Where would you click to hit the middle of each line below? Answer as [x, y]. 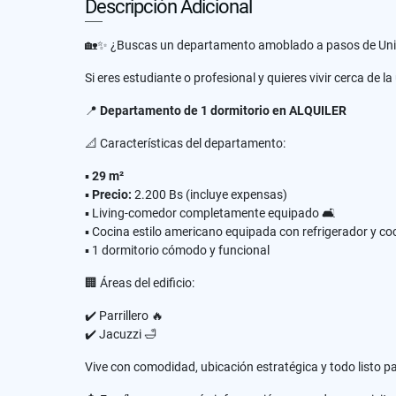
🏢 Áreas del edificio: [140, 283]
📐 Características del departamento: [185, 143]
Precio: [112, 194]
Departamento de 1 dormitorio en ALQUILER [223, 110]
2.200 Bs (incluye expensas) [209, 194]
